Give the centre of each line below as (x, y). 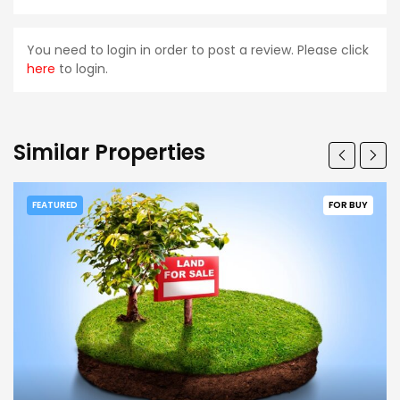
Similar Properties (109, 152)
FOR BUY (348, 204)
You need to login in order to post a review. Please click (198, 50)
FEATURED (55, 204)
